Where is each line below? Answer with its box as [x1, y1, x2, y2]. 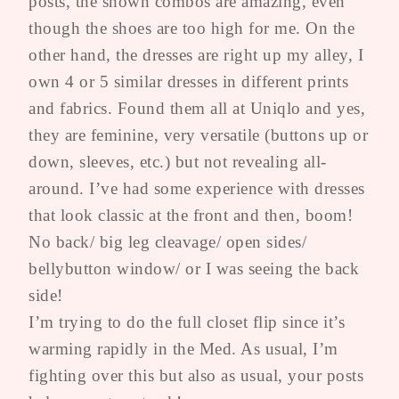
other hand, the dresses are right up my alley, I [28, 45, 363, 64]
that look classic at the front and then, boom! [28, 205, 353, 224]
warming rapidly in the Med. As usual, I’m [28, 338, 338, 358]
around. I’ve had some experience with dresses [28, 178, 365, 198]
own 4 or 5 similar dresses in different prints [28, 71, 348, 91]
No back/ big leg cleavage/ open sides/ [28, 232, 306, 251]
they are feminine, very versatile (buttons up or [28, 125, 368, 144]
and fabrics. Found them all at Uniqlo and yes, [28, 98, 365, 118]
